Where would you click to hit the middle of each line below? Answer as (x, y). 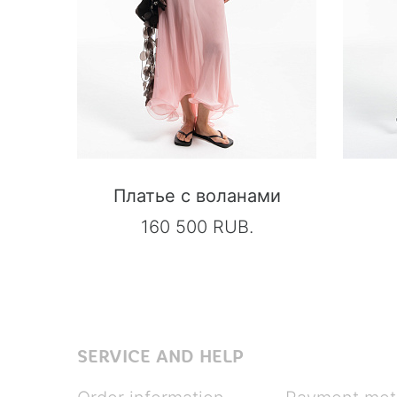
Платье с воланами (197, 195)
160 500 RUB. (197, 226)
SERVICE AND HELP (160, 356)
